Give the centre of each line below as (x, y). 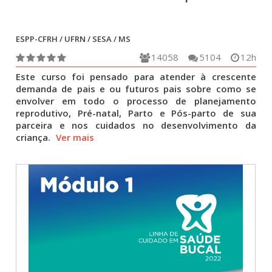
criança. (35, 137)
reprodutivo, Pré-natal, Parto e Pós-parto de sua (136, 113)
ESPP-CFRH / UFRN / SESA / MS (73, 39)
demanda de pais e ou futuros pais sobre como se (136, 89)
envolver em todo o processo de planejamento (136, 101)
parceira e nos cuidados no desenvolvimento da (136, 125)
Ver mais (75, 137)
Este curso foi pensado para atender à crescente (136, 76)
